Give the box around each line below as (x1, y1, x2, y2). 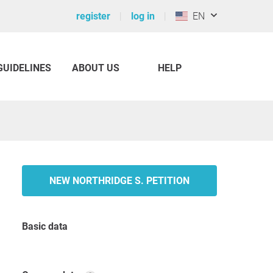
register (76, 10, 110, 22)
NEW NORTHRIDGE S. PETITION (49, 175, 190, 186)
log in (131, 10, 155, 22)
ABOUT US (72, 62, 119, 74)
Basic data (28, 221, 68, 232)
